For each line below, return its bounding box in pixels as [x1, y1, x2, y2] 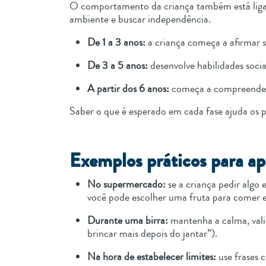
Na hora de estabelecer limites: [87, 249, 216, 265]
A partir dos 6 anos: [87, 81, 172, 97]
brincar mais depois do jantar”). [87, 226, 220, 242]
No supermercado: [87, 176, 168, 192]
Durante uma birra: [87, 213, 170, 229]
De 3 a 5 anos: [87, 58, 150, 74]
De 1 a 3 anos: [87, 34, 148, 50]
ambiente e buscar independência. [69, 11, 213, 27]
